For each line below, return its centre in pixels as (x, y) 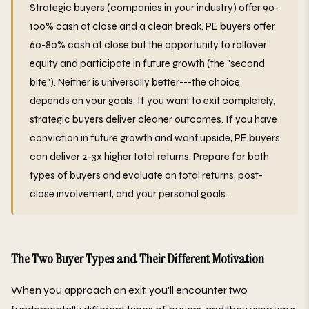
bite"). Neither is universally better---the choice (135, 82)
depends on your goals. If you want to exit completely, (152, 100)
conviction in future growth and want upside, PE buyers (155, 138)
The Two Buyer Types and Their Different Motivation (138, 258)
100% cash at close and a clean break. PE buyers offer (152, 26)
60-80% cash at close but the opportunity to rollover (148, 44)
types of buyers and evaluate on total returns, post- (146, 175)
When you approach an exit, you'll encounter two (129, 290)
